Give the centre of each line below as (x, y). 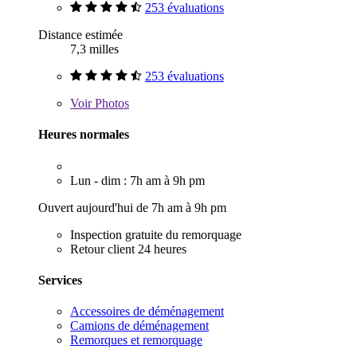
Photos (110, 104)
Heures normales (84, 135)
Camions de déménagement (139, 326)
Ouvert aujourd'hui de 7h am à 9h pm (132, 207)
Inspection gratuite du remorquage (156, 234)
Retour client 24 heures (128, 249)
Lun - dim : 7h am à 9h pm (137, 180)
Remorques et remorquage (136, 340)
